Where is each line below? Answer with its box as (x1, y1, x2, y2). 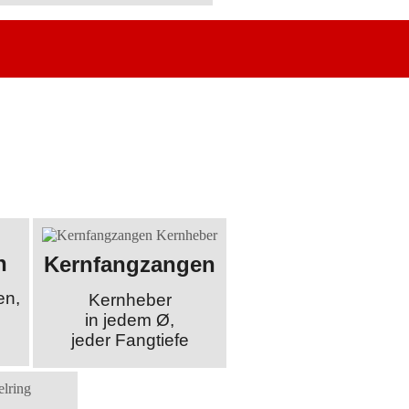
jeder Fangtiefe (70, 330, 189, 350)
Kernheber (88, 289, 172, 309)
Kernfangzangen (44, 252, 216, 278)
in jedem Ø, (85, 309, 175, 330)
